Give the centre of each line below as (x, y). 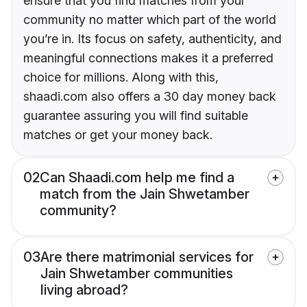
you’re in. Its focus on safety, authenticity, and (152, 39)
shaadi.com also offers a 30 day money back (150, 97)
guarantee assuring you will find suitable (136, 116)
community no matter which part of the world (150, 20)
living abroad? (84, 290)
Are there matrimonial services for (147, 257)
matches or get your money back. (118, 135)
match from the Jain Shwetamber (145, 194)
